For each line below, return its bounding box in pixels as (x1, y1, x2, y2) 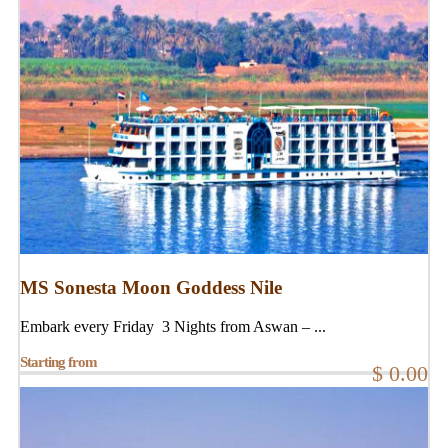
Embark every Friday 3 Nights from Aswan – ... (20, 317, 326, 335)
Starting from (20, 354, 97, 371)
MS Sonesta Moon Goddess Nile (20, 276, 282, 298)
